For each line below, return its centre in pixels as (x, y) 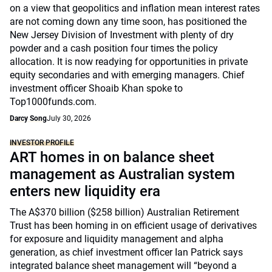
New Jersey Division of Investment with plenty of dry (122, 35)
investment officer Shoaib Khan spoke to (96, 88)
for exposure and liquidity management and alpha (117, 239)
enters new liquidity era (85, 191)
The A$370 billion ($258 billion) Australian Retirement (124, 212)
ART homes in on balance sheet (112, 157)
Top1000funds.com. (53, 102)
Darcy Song (28, 118)
